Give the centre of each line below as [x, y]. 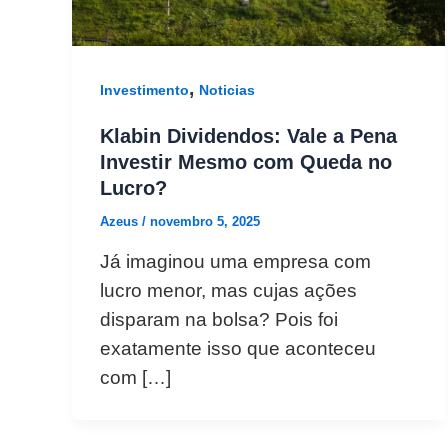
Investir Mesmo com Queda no [246, 162]
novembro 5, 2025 [205, 222]
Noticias [227, 90]
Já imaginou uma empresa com [235, 261]
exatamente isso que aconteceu [238, 348]
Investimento [144, 90]
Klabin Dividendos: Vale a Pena [248, 136]
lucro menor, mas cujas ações [228, 290]
